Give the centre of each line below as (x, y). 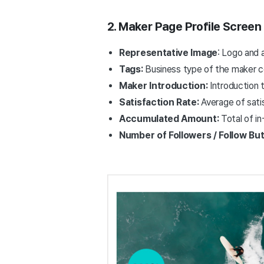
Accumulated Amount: (170, 118)
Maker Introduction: (164, 85)
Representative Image (168, 52)
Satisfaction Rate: (159, 102)
